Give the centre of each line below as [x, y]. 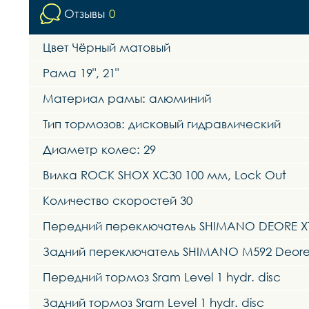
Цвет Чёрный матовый [107, 47]
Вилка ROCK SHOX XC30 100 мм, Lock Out [165, 175]
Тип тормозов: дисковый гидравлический [162, 123]
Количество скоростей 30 [118, 200]
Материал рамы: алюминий [127, 98]
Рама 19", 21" [81, 72]
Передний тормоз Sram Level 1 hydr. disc [162, 277]
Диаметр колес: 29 [99, 149]
